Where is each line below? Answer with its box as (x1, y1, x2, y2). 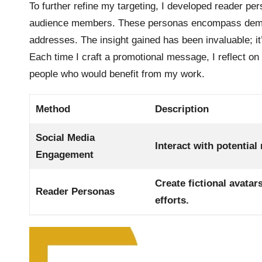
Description (155, 103, 209, 115)
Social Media (36, 132, 95, 143)
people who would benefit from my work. (29, 68, 205, 80)
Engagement (36, 149, 94, 160)
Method (36, 103, 71, 115)
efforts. (155, 194, 189, 206)
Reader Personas (36, 185, 115, 197)
